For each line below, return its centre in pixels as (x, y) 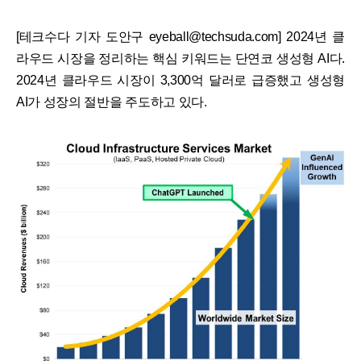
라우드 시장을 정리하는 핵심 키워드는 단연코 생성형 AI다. (180, 59)
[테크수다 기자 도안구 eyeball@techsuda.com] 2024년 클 (180, 37)
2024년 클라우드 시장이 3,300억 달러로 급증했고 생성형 (180, 81)
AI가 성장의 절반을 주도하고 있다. (112, 102)
